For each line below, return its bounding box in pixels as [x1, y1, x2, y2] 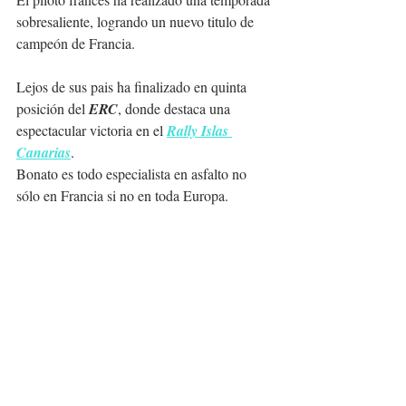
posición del [16, 98, 89, 118]
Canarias [16, 141, 71, 162]
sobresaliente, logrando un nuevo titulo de [16, 11, 257, 31]
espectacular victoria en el [16, 120, 167, 140]
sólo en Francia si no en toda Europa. [16, 185, 228, 205]
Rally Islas [167, 120, 232, 140]
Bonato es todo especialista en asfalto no [16, 163, 250, 183]
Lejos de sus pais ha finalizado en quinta [16, 76, 250, 96]
